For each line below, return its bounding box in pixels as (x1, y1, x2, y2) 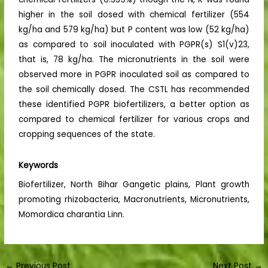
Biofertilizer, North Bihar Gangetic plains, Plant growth (19, 179, 249, 191)
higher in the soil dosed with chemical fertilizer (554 (19, 9, 249, 21)
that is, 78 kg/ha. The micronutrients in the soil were (19, 54, 249, 66)
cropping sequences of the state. (19, 129, 156, 141)
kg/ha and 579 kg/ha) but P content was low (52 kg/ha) (19, 24, 249, 36)
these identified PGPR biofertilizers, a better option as (19, 99, 249, 111)
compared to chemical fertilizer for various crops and (19, 114, 249, 126)
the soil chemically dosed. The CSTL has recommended (19, 84, 249, 96)
